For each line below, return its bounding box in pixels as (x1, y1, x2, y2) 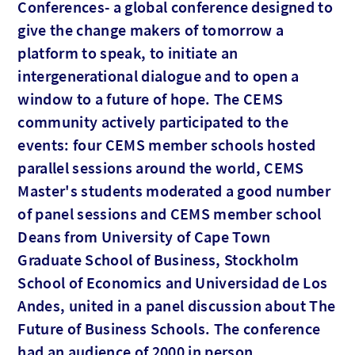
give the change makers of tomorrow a (17, 19, 284, 40)
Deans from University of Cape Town (17, 226, 271, 246)
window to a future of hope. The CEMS (17, 88, 284, 109)
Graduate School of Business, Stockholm (17, 249, 299, 269)
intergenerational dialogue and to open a (17, 65, 300, 86)
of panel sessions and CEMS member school (17, 203, 322, 223)
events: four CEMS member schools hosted (17, 134, 316, 155)
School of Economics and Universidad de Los (17, 272, 328, 292)
